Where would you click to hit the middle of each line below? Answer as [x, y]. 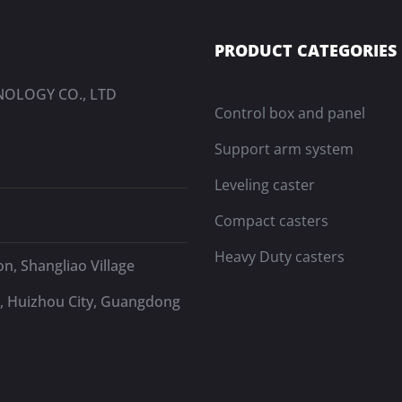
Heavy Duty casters [280, 257]
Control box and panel [290, 113]
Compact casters [271, 221]
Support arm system [284, 149]
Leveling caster [265, 185]
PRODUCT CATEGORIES [306, 50]
